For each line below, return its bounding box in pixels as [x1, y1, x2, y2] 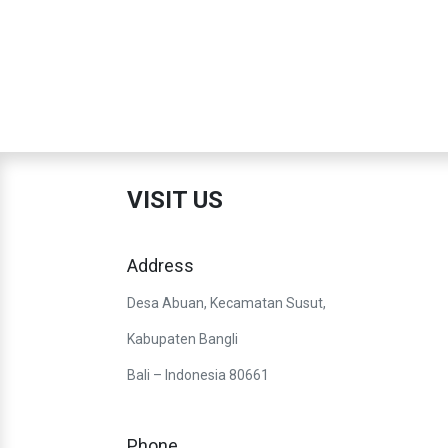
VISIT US [127, 186, 223, 215]
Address [127, 255, 194, 277]
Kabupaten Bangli [127, 331, 238, 348]
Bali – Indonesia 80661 [127, 367, 269, 384]
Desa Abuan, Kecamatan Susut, [127, 295, 326, 312]
